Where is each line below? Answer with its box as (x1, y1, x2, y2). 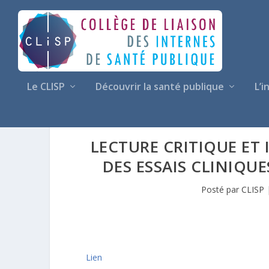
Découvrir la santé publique (95, 80, 224, 93)
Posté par (201, 183, 241, 195)
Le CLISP (27, 80, 65, 93)
